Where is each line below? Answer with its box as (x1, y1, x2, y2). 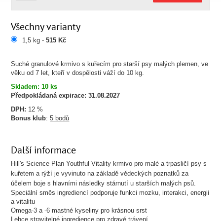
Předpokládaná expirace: (11, 92, 87, 99)
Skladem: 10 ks (11, 83, 58, 90)
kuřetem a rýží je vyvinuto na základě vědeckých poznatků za (11, 170, 189, 177)
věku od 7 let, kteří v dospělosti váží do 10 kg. (11, 69, 145, 76)
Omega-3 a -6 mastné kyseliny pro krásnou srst (11, 207, 147, 214)
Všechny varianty (11, 20, 81, 33)
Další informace (11, 144, 76, 156)
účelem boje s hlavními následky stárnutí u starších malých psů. (11, 180, 196, 187)
